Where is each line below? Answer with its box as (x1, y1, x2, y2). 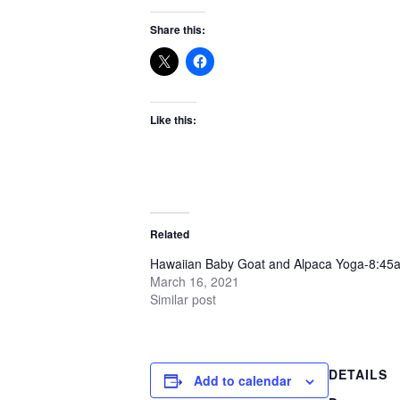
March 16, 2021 (150, 271, 239, 290)
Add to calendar (194, 371, 291, 389)
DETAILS (329, 364, 387, 383)
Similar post (150, 289, 216, 308)
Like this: (150, 111, 196, 128)
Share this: (150, 21, 205, 37)
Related (150, 225, 189, 242)
